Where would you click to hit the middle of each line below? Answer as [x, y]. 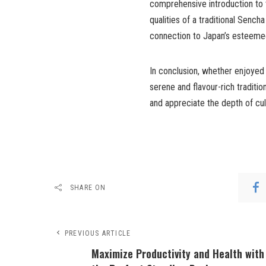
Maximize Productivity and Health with [178, 254]
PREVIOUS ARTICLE [98, 233]
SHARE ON [88, 188]
